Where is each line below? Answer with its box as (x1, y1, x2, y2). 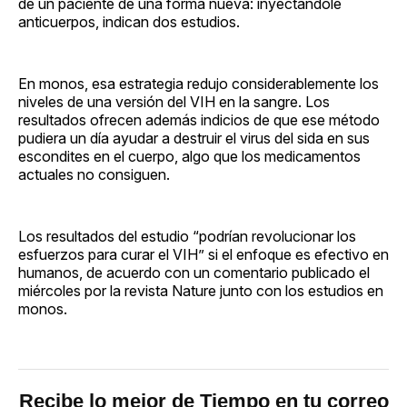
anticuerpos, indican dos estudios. (18, 12, 240, 31)
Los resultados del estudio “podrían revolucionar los (18, 226, 356, 245)
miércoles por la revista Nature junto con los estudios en (18, 281, 383, 300)
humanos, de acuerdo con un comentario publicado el (18, 263, 370, 282)
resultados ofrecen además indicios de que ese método (18, 110, 380, 129)
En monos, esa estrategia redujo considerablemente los (18, 74, 379, 93)
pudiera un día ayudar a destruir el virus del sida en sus (18, 128, 370, 147)
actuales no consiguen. (18, 164, 170, 184)
